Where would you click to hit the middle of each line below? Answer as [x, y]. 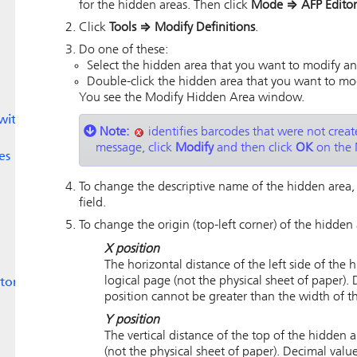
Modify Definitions [205, 28]
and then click [255, 148]
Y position [132, 321]
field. [92, 203]
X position [132, 249]
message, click [135, 148]
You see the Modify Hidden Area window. [192, 98]
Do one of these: [124, 50]
